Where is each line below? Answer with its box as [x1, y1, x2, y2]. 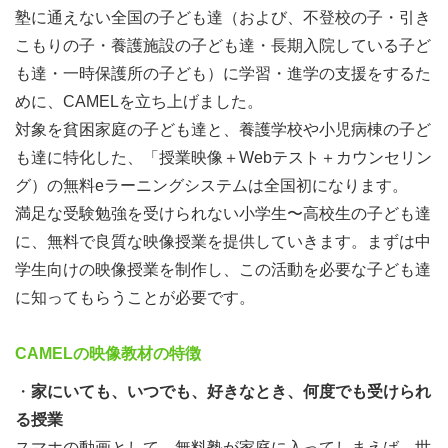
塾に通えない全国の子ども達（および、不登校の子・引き [15, 9, 431, 26]
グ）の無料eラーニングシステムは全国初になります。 [15, 177, 408, 194]
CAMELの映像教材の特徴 [15, 345, 201, 362]
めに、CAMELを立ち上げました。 [15, 93, 263, 110]
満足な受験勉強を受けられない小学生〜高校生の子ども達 [15, 205, 431, 222]
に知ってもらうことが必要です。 [15, 289, 255, 306]
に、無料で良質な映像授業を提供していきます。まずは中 [15, 233, 431, 250]
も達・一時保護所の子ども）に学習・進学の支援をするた [15, 65, 431, 82]
